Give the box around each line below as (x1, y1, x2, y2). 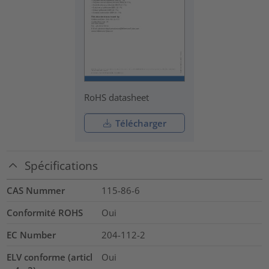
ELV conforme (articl (7, 250, 93, 263)
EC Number (7, 228, 56, 241)
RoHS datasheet (84, 91, 150, 103)
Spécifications (25, 157, 98, 173)
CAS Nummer (7, 184, 65, 196)
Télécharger (112, 116, 166, 129)
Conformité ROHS (7, 206, 83, 219)
